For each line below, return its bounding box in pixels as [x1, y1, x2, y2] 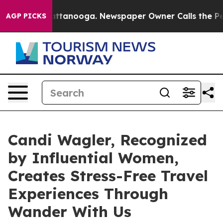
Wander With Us [8, 202, 131, 221]
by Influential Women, [8, 148, 179, 167]
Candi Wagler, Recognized [8, 130, 207, 149]
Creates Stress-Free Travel [8, 166, 208, 185]
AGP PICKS [6, 11, 46, 20]
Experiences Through [8, 184, 168, 203]
